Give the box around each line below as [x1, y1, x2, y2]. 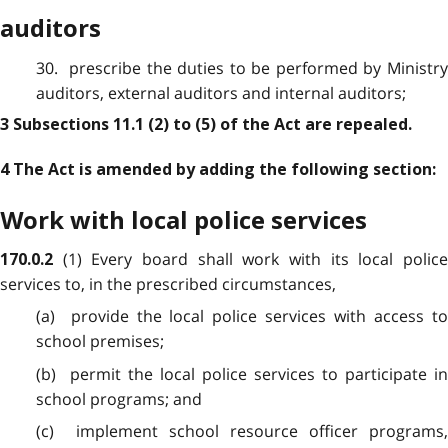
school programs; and [35, 387, 202, 410]
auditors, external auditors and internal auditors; [35, 81, 406, 104]
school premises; [35, 330, 164, 353]
